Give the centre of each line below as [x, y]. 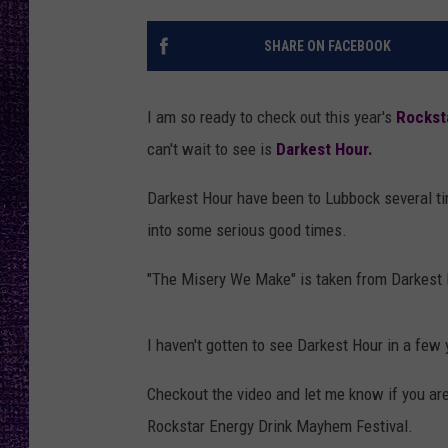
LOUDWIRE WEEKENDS [357, 90]
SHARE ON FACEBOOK [327, 46]
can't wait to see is [211, 149]
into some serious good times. [247, 230]
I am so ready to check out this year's [271, 117]
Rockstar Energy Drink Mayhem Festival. [280, 426]
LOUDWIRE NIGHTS [348, 40]
